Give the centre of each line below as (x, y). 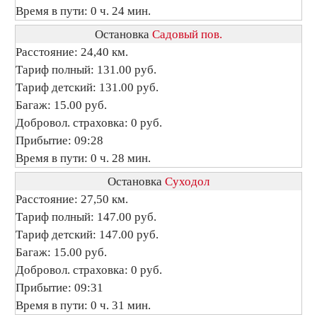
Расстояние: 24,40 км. (72, 52)
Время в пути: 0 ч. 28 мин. (83, 158)
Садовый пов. (187, 34)
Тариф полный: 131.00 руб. (86, 70)
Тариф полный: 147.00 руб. (86, 217)
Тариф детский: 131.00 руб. (87, 87)
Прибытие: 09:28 (59, 140)
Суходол (187, 181)
